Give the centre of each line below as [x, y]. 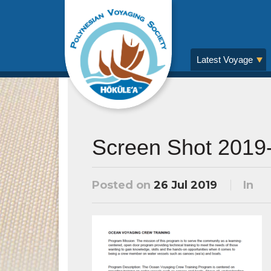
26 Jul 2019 [185, 185]
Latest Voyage [225, 60]
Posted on [123, 185]
